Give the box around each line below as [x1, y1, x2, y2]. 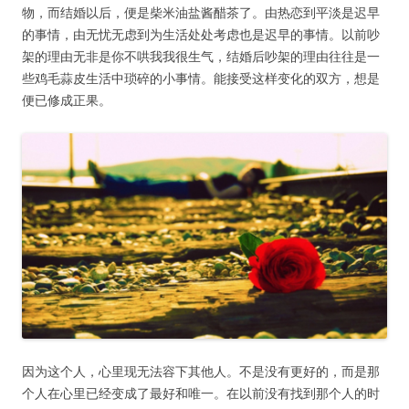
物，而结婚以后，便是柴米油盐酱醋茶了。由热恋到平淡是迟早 [22, 4, 380, 22]
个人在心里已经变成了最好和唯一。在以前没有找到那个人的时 [22, 384, 380, 403]
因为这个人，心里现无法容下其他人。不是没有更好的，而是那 [22, 362, 380, 381]
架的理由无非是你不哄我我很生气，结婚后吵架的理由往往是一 [22, 47, 380, 66]
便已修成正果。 [22, 91, 111, 110]
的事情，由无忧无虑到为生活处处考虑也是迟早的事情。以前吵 [22, 26, 380, 44]
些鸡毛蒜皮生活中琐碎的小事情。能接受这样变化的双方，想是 [22, 69, 380, 88]
